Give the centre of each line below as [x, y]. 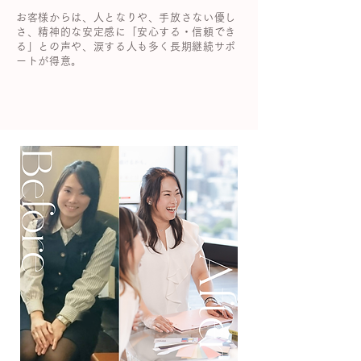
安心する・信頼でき [187, 32]
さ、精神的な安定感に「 [77, 32]
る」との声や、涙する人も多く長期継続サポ [126, 46]
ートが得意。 [49, 61]
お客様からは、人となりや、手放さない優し [126, 17]
